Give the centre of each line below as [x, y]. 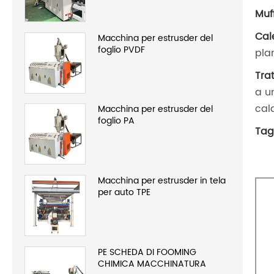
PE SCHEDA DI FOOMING [147, 253]
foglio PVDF [121, 50]
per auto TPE [124, 193]
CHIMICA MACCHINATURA [152, 264]
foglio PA [116, 121]
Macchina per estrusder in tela [162, 181]
